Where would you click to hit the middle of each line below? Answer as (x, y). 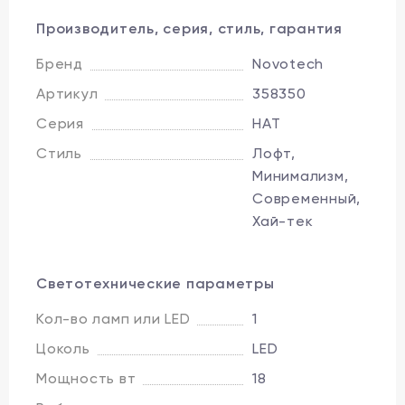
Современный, (306, 198)
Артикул (67, 93)
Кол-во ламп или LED (113, 318)
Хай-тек (283, 221)
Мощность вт (86, 378)
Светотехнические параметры (155, 283)
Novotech (288, 63)
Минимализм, (301, 175)
